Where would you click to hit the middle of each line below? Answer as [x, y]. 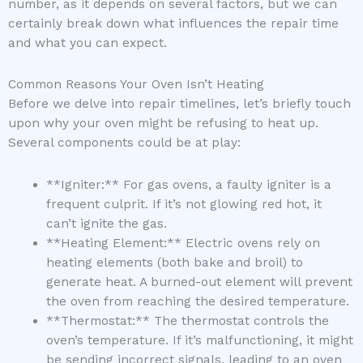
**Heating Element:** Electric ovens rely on [183, 243]
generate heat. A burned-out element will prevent [199, 282]
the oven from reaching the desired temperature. [197, 301]
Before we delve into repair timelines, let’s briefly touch [179, 104]
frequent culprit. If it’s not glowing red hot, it [184, 204]
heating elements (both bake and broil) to [174, 262]
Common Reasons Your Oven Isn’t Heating [136, 85]
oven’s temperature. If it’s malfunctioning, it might [199, 340]
